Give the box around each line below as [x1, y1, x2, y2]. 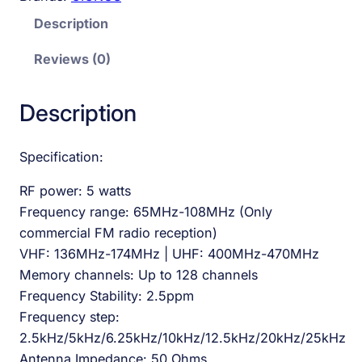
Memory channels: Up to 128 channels [19, 267, 258, 284]
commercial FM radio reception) [19, 225, 217, 242]
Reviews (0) [34, 51, 112, 68]
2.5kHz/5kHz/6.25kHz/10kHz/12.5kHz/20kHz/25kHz [19, 330, 346, 347]
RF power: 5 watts [19, 183, 131, 200]
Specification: [19, 149, 103, 166]
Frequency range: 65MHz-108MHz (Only [19, 204, 272, 221]
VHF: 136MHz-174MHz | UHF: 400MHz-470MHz [19, 246, 319, 263]
